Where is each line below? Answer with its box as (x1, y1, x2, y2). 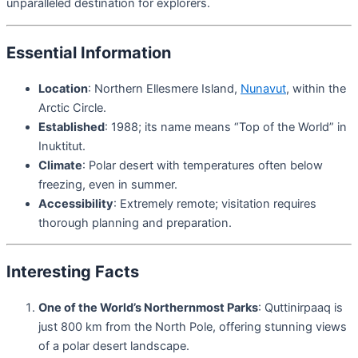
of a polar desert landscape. (38, 339, 189, 354)
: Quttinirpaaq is (258, 300, 343, 316)
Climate (38, 157, 82, 173)
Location (38, 81, 88, 96)
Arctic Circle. (38, 100, 106, 115)
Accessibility (38, 196, 113, 211)
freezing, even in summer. (38, 177, 177, 192)
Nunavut (241, 81, 286, 96)
